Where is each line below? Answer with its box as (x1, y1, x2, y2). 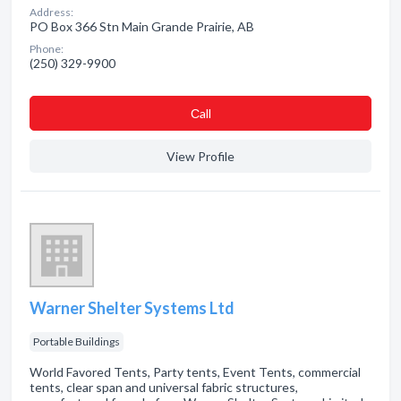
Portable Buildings (33, 335, 120, 348)
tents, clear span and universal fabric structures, (30, 380, 298, 395)
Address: (30, 5, 73, 19)
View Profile (166, 149, 235, 164)
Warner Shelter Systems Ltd (30, 298, 235, 318)
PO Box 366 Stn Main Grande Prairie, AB (30, 19, 254, 34)
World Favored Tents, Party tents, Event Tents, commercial (30, 364, 361, 380)
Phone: (30, 42, 64, 55)
